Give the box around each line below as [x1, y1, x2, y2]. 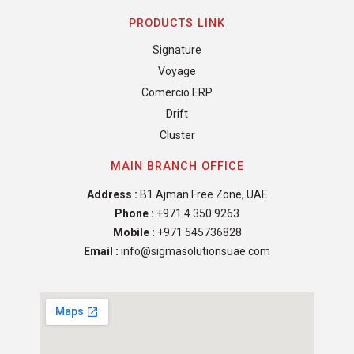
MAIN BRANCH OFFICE [110, 160, 244, 174]
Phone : [115, 207, 154, 220]
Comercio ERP [141, 86, 213, 100]
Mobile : [112, 226, 155, 239]
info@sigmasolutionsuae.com [119, 245, 270, 258]
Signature [153, 43, 201, 57]
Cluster [159, 129, 195, 142]
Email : [84, 245, 119, 258]
